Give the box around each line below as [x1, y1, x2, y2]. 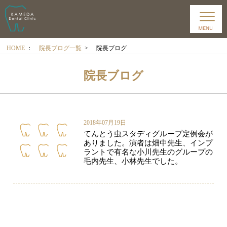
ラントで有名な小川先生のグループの [83, 148, 213, 156]
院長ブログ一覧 [39, 45, 82, 52]
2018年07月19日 [83, 119, 126, 126]
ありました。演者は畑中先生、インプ [83, 139, 213, 147]
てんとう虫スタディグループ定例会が [83, 130, 213, 138]
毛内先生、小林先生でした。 [83, 157, 182, 165]
